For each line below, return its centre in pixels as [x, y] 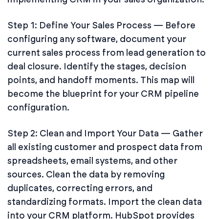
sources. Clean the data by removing [86, 174]
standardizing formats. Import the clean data [105, 202]
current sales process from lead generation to [107, 53]
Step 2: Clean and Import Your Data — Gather [105, 133]
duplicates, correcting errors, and [80, 188]
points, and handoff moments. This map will [101, 80]
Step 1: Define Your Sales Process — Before [101, 25]
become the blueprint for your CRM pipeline [103, 94]
